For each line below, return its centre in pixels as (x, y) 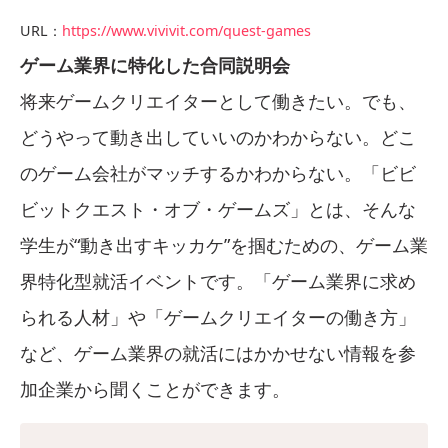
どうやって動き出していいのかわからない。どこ (218, 136)
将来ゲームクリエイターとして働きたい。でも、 (218, 100)
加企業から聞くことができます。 (155, 388)
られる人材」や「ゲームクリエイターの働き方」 (218, 316)
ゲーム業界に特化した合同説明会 (155, 64)
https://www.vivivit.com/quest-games (186, 30)
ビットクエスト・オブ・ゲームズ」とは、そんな (218, 208)
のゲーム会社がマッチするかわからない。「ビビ (218, 172)
